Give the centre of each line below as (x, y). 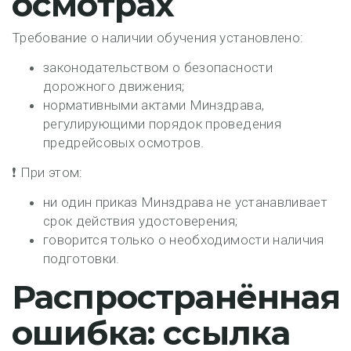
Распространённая (176, 297)
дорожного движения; (114, 86)
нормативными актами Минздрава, (154, 105)
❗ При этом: (47, 172)
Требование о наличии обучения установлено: (158, 38)
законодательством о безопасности (158, 67)
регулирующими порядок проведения (162, 124)
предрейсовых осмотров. (124, 143)
